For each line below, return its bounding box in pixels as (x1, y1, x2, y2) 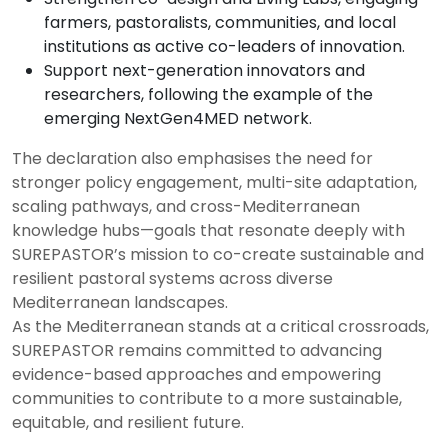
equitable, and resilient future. (12, 411, 244, 434)
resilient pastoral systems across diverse (12, 267, 333, 290)
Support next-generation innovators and (44, 59, 365, 82)
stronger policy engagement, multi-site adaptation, (12, 171, 417, 194)
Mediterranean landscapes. (12, 291, 228, 314)
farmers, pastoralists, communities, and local (44, 11, 396, 34)
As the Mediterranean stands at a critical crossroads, (12, 315, 429, 338)
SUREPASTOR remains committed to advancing (12, 339, 382, 362)
